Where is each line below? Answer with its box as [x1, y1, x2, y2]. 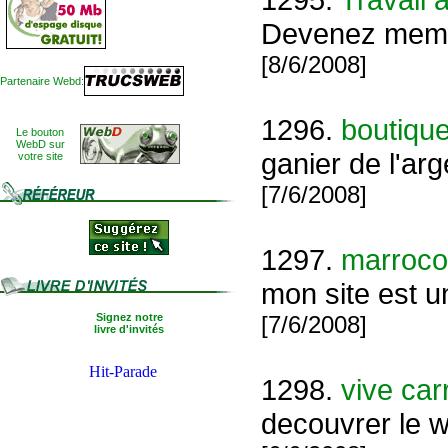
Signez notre [95, 311, 163, 323]
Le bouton [16, 126, 64, 138]
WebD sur [15, 138, 65, 150]
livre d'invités [94, 323, 164, 335]
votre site [17, 150, 63, 162]
